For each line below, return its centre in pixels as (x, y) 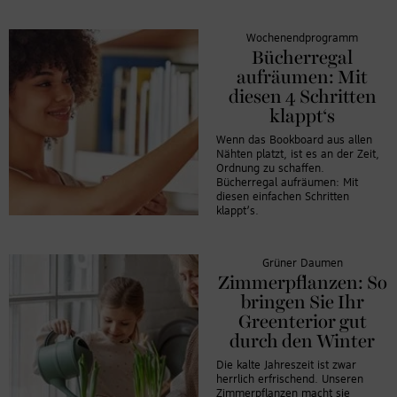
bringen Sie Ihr (302, 303)
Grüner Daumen (302, 263)
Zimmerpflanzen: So (302, 283)
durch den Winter (302, 342)
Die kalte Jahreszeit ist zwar (286, 365)
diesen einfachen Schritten (283, 197)
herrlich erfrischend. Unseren (290, 379)
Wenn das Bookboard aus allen (294, 140)
